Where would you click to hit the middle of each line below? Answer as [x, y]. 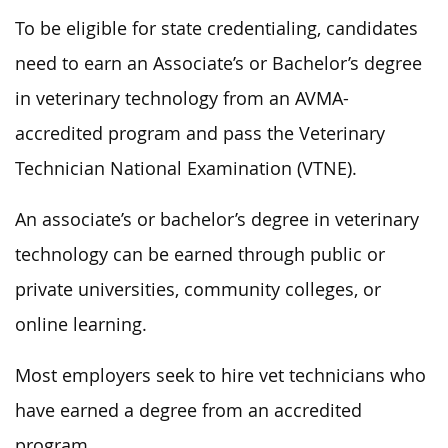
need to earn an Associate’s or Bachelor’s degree [218, 63]
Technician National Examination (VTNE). [186, 168]
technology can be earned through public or [200, 254]
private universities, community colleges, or [198, 289]
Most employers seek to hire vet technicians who [220, 375]
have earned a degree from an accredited [188, 410]
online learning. [81, 324]
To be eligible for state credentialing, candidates [216, 28]
